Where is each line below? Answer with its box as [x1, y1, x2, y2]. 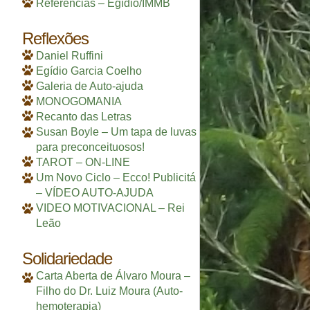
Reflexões [22, 29, 89, 48]
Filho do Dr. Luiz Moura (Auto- [36, 284, 183, 297]
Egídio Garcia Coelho [36, 65, 142, 77]
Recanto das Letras [36, 111, 131, 123]
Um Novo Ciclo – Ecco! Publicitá [36, 172, 196, 184]
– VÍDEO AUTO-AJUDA [36, 187, 154, 199]
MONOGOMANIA [36, 95, 122, 108]
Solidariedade [22, 248, 112, 268]
